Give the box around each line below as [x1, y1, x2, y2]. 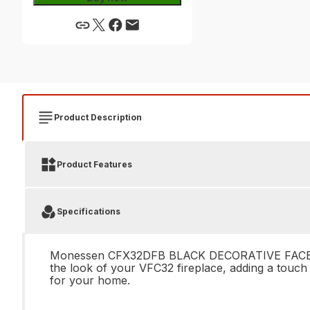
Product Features [57, 159, 132, 170]
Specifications [57, 206, 120, 217]
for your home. [50, 273, 130, 287]
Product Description [54, 112, 142, 122]
